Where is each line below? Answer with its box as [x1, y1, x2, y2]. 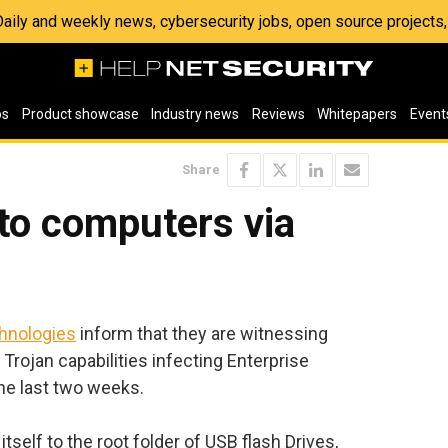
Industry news [151, 106, 240, 122]
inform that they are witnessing [76, 322, 328, 344]
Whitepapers [317, 106, 398, 122]
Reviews [251, 106, 305, 122]
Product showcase [21, 106, 139, 122]
